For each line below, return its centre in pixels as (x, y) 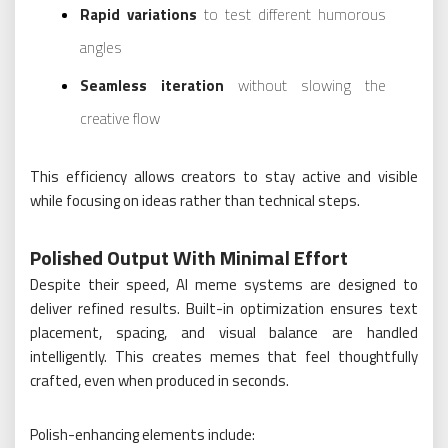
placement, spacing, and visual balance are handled (224, 333)
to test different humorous (291, 15)
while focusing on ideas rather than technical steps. (195, 201)
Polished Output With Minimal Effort (189, 258)
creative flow (120, 119)
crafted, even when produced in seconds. (159, 381)
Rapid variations (138, 15)
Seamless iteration (152, 86)
